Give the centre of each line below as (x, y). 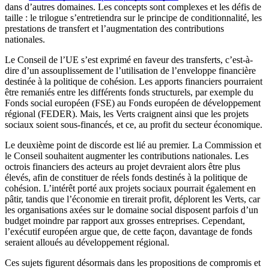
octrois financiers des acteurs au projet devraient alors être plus (122, 167)
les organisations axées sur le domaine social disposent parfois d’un (131, 210)
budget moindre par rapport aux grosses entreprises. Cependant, (125, 221)
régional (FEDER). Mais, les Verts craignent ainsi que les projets (127, 114)
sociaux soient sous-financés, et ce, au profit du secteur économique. (134, 125)
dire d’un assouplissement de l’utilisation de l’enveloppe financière (130, 71)
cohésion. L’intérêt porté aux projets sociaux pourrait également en (130, 189)
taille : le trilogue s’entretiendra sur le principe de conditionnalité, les (133, 18)
